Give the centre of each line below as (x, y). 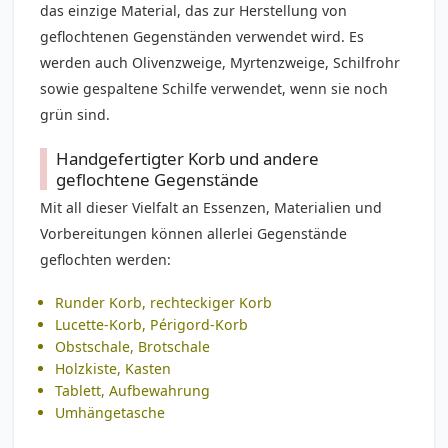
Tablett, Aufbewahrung (133, 390)
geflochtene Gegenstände (158, 179)
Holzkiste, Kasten (113, 368)
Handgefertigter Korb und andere (188, 158)
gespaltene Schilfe (145, 88)
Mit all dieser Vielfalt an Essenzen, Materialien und (211, 207)
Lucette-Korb (99, 324)
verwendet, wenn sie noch (298, 88)
